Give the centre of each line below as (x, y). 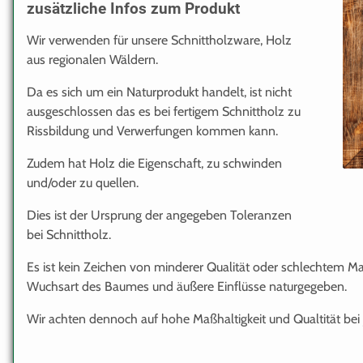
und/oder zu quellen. (83, 182)
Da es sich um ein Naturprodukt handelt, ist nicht (159, 92)
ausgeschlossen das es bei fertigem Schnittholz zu (164, 111)
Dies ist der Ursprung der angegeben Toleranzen (159, 215)
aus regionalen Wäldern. (92, 59)
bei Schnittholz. (69, 234)
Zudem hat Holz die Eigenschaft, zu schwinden (154, 163)
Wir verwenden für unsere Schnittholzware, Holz (159, 40)
